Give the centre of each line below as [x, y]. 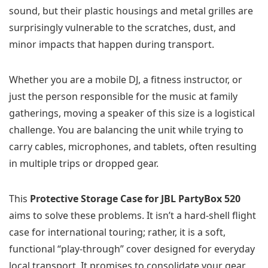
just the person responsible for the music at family [123, 97]
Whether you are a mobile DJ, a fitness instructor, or [126, 80]
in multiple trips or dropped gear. [84, 164]
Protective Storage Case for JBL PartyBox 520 [135, 199]
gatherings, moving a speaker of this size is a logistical [132, 113]
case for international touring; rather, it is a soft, [117, 232]
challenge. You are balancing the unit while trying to [126, 130]
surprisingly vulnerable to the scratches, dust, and [122, 28]
